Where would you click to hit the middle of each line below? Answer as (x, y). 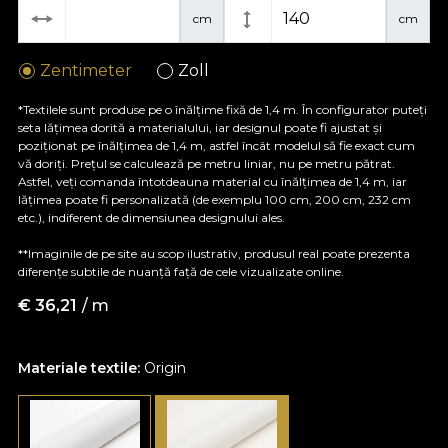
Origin (165, 367)
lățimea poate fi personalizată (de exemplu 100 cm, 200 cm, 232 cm (214, 199)
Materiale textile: (81, 367)
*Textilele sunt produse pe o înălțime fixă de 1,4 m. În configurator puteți (222, 109)
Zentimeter (86, 70)
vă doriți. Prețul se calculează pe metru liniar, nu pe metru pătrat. (206, 163)
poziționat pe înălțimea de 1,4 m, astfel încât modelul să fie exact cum (216, 145)
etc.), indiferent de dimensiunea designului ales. (151, 217)
